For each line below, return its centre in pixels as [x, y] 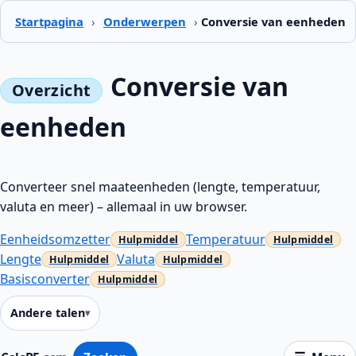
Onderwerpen [145, 21]
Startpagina [49, 21]
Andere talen [48, 313]
